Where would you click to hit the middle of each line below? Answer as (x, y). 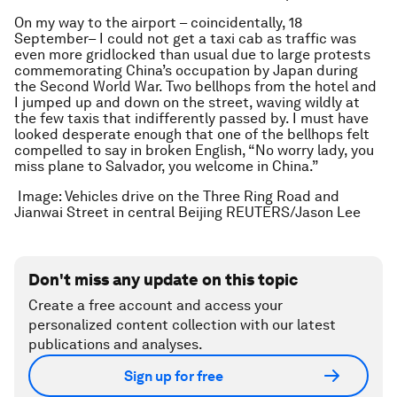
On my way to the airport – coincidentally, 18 (158, 23)
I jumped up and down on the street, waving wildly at (187, 102)
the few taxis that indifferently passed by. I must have (191, 118)
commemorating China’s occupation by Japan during (186, 70)
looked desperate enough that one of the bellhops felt (192, 134)
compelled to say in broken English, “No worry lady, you (194, 150)
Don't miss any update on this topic (163, 280)
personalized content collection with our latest (182, 325)
